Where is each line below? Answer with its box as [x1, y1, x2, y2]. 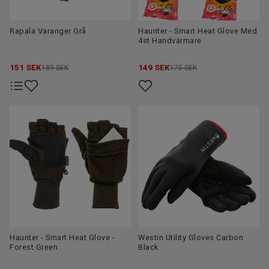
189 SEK [41, 64, 68, 72]
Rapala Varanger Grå [10, 26, 86, 35]
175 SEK [170, 64, 197, 72]
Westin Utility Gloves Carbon [138, 233, 243, 242]
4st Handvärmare [138, 36, 202, 45]
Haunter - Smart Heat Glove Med [138, 26, 257, 35]
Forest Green [10, 243, 58, 252]
